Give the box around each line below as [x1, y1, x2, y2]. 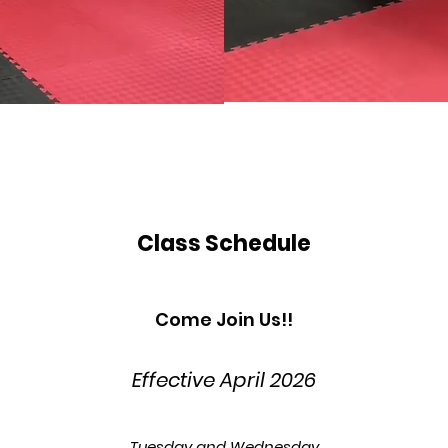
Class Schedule [137, 228, 311, 259]
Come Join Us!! [155, 307, 293, 332]
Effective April [132, 366, 270, 394]
